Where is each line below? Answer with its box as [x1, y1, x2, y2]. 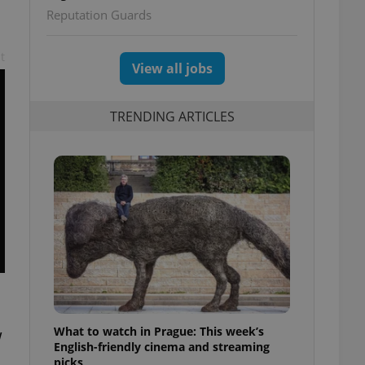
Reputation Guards [46, 7, 152, 23]
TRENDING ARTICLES [109, 107, 235, 125]
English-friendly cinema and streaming [54, 338, 270, 354]
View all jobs [131, 59, 213, 77]
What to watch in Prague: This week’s [54, 323, 264, 339]
